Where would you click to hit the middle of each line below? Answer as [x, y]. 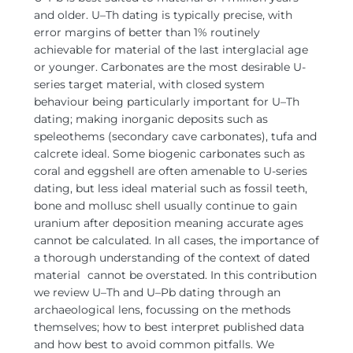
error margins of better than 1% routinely [147, 32]
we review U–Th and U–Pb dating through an [157, 292]
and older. [61, 15]
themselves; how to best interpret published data [169, 327]
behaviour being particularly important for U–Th [167, 102]
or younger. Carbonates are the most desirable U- [170, 67]
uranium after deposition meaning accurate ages [169, 223]
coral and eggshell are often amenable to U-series [171, 171]
